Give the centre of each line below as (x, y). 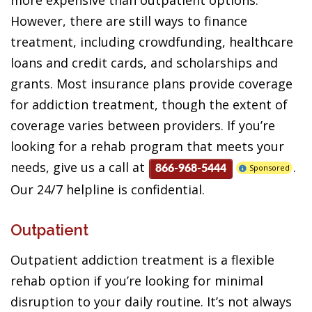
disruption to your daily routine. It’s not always (151, 301)
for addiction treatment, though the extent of (149, 104)
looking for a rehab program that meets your (147, 146)
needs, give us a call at (79, 167)
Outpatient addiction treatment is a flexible (142, 259)
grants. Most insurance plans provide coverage (151, 84)
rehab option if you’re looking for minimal (137, 280)
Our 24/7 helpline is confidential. (108, 189)
